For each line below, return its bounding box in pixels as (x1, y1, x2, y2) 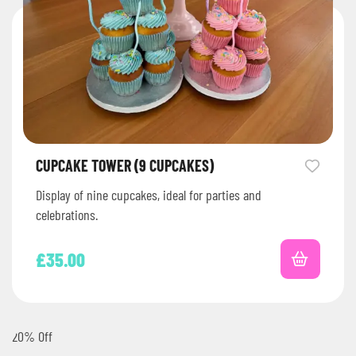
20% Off (12, 327, 52, 346)
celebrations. (36, 206, 98, 224)
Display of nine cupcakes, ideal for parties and (36, 186, 261, 204)
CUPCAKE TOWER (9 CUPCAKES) (36, 156, 214, 176)
